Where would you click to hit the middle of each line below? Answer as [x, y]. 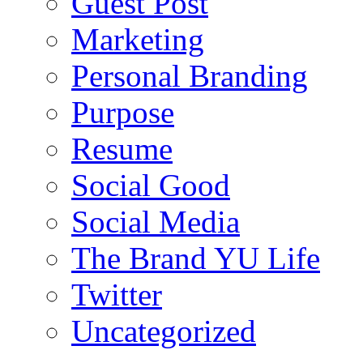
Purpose [123, 112]
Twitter [117, 294]
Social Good [151, 185]
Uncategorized [164, 331]
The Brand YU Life [196, 258]
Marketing [138, 39]
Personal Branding [190, 75]
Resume [122, 148]
